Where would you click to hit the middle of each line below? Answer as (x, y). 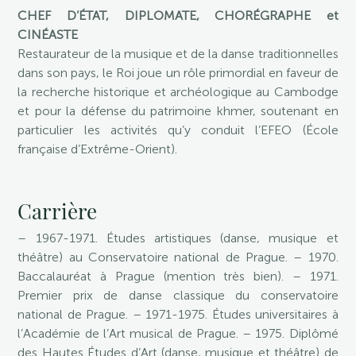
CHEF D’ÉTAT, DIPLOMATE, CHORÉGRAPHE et (178, 15)
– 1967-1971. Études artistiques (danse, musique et (178, 238)
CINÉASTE (48, 35)
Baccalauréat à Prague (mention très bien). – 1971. (178, 276)
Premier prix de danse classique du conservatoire (178, 295)
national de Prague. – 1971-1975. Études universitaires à (178, 314)
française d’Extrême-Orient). (98, 149)
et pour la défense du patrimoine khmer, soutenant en (178, 111)
